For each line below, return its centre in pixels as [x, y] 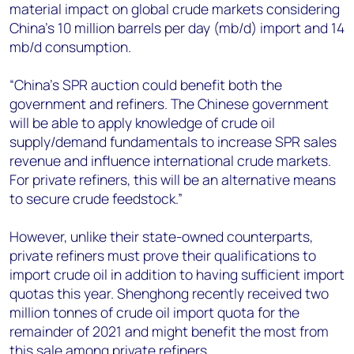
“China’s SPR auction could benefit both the [146, 85]
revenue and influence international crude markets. [170, 160]
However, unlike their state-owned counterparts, [161, 236]
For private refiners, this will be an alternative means [173, 179]
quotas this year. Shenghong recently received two [169, 293]
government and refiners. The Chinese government [169, 104]
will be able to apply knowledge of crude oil [142, 122]
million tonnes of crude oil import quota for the [154, 312]
